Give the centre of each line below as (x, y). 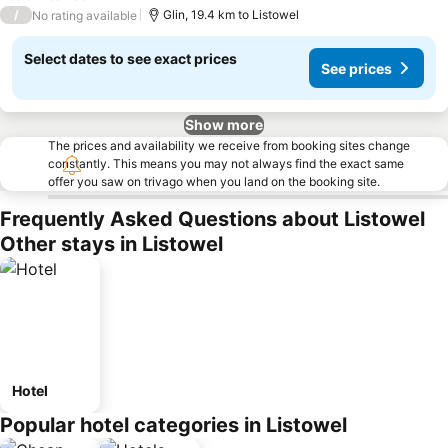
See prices (356, 68)
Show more (224, 124)
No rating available (84, 15)
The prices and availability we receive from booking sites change (229, 145)
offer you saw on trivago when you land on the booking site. (214, 181)
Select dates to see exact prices (130, 58)
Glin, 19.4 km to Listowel (231, 14)
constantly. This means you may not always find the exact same (226, 163)
